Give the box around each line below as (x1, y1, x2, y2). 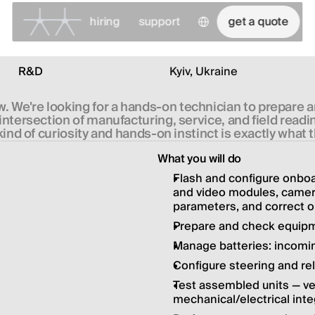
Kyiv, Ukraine (169, 62, 238, 82)
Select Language (189, 8, 255, 18)
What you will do (157, 149, 241, 169)
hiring (89, 12, 120, 32)
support (139, 12, 180, 32)
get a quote (228, 12, 289, 32)
